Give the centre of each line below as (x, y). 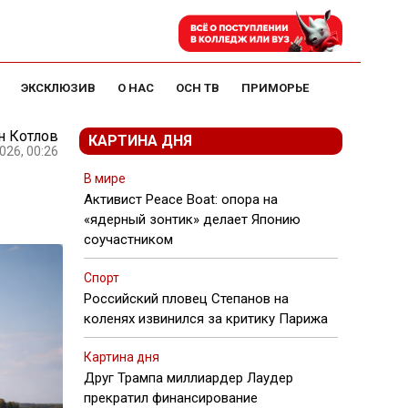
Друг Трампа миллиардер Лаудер (189, 378)
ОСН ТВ (198, 88)
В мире (105, 178)
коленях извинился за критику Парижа (206, 319)
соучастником (128, 240)
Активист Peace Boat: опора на (181, 199)
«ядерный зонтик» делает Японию (192, 219)
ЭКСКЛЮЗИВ (58, 88)
